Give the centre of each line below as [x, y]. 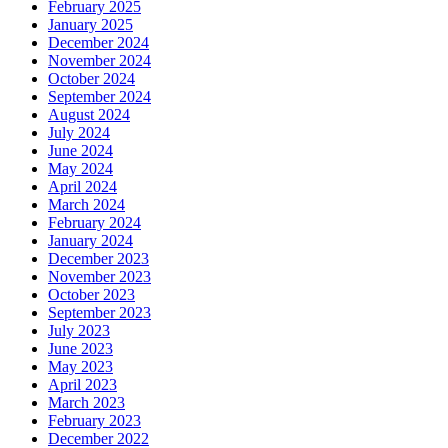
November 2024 [99, 60]
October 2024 [91, 78]
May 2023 [80, 366]
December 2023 [98, 258]
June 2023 [80, 348]
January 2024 [90, 240]
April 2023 [82, 384]
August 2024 [89, 114]
